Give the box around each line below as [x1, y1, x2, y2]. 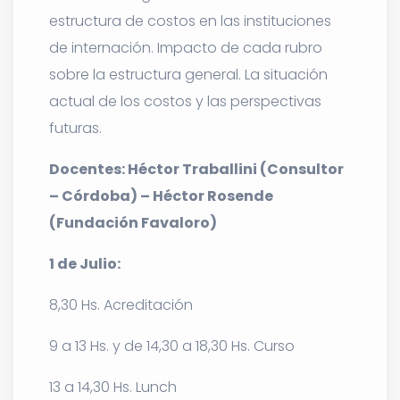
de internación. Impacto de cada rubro [49, 37, 322, 58]
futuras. [49, 117, 102, 138]
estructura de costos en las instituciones [49, 10, 331, 31]
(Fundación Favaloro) [49, 212, 217, 233]
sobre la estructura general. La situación [49, 63, 328, 85]
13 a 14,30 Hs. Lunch [49, 376, 177, 397]
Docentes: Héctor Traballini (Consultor [49, 158, 344, 179]
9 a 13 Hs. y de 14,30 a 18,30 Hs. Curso [49, 335, 295, 356]
